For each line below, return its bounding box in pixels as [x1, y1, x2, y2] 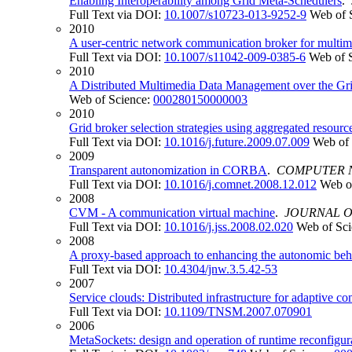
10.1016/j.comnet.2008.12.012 [164, 178, 317, 192]
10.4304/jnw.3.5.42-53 [164, 262, 277, 277]
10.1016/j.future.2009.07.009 [164, 135, 310, 149]
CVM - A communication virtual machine [69, 206, 275, 220]
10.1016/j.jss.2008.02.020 [164, 220, 293, 234]
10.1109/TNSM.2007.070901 [164, 305, 312, 319]
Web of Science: [69, 93, 153, 107]
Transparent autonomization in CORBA [69, 163, 267, 178]
